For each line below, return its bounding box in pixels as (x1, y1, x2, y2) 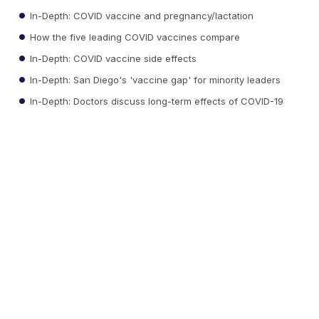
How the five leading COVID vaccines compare (27, 31, 241, 43)
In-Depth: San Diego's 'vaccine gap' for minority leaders (27, 73, 281, 85)
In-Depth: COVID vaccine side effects (27, 52, 197, 64)
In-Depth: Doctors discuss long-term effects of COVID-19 (27, 95, 284, 107)
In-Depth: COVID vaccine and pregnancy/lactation (27, 9, 254, 21)
